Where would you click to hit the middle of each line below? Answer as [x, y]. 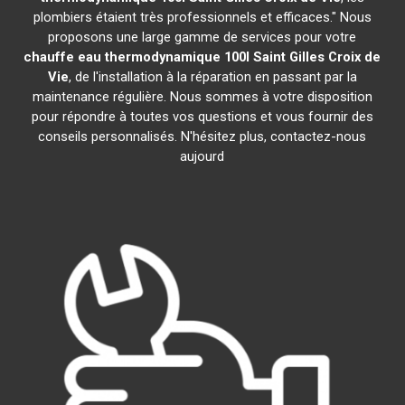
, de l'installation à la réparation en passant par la [212, 77]
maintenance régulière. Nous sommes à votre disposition [202, 97]
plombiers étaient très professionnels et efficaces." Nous [202, 17]
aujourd [202, 156]
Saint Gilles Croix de [317, 57]
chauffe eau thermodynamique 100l [137, 57]
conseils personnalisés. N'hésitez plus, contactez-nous [202, 137]
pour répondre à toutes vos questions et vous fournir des [202, 117]
